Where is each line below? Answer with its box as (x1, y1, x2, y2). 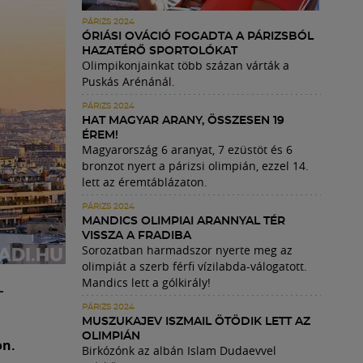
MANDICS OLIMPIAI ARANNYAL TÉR (82, 216, 285, 227)
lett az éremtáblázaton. (82, 174, 207, 190)
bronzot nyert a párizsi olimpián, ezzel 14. (82, 158, 309, 173)
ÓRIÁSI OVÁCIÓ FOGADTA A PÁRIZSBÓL (82, 31, 314, 42)
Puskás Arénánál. (82, 74, 175, 89)
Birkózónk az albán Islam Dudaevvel (82, 343, 276, 358)
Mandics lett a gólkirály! (82, 275, 211, 290)
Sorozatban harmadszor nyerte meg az (82, 242, 293, 258)
